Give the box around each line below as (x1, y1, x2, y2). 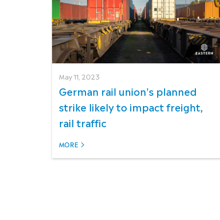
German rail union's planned (59, 83, 197, 99)
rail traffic (59, 115, 107, 130)
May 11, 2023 (59, 72, 100, 82)
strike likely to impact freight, (59, 99, 203, 114)
